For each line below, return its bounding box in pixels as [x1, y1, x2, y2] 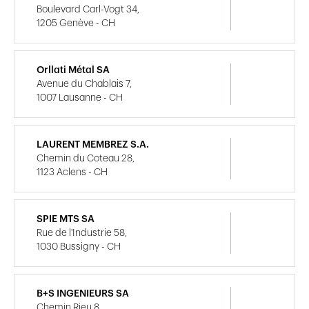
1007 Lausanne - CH [37, 92, 123, 103]
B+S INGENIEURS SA [37, 288, 129, 299]
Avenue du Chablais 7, [37, 79, 132, 89]
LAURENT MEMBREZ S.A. [37, 139, 149, 150]
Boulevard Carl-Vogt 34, [37, 4, 139, 14]
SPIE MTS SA [37, 214, 94, 224]
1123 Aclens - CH [37, 167, 108, 177]
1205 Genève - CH [37, 18, 115, 28]
